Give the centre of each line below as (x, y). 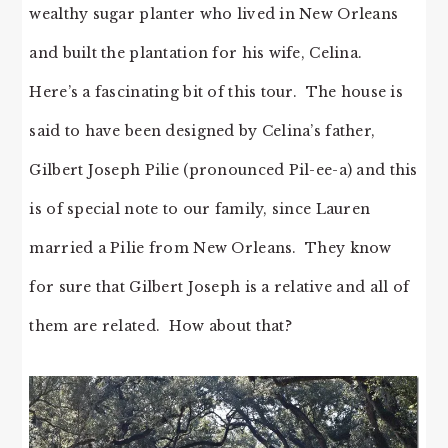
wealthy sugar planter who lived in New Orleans (214, 14)
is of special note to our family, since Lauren (200, 209)
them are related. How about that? (160, 326)
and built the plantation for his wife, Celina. (198, 53)
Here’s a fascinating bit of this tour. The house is (216, 92)
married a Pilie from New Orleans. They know (210, 248)
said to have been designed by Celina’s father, (202, 131)
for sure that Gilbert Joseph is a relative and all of (219, 287)
